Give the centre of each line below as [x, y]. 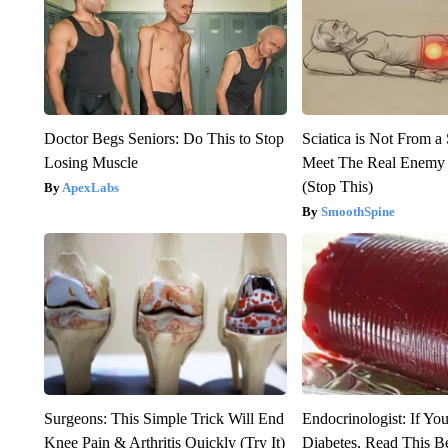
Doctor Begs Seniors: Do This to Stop [163, 139]
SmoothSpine [358, 212]
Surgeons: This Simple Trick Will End [163, 419]
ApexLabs [90, 188]
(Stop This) [338, 187]
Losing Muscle [90, 163]
